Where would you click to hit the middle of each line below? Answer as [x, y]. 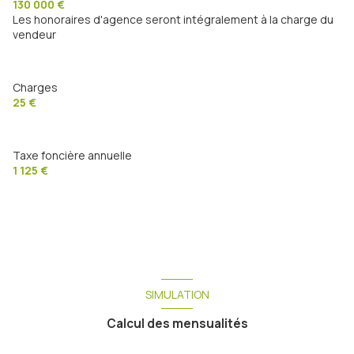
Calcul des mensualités [177, 324]
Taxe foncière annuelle [72, 155]
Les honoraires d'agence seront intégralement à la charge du [173, 19]
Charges [35, 87]
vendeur [34, 34]
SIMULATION [177, 294]
